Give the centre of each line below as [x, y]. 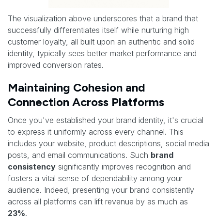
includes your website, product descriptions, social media [108, 143]
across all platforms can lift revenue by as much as [98, 201]
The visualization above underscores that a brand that [103, 18]
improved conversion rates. [56, 65]
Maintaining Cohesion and [77, 87]
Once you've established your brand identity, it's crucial [106, 120]
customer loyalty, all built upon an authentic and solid [101, 41]
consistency [32, 166]
